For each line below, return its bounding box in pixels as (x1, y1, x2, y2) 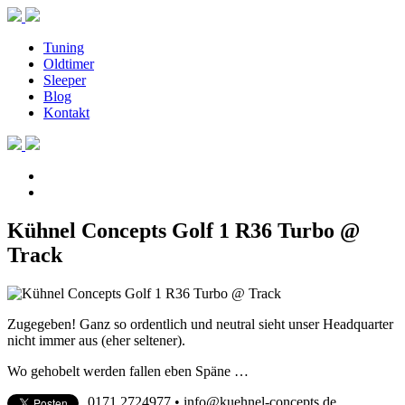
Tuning (43, 40, 84, 55)
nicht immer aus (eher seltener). (7, 332, 185, 348)
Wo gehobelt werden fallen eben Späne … (7, 363, 249, 379)
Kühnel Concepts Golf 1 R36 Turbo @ (7, 218, 360, 242)
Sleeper (43, 72, 86, 88)
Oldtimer (43, 56, 94, 71)
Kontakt (43, 105, 89, 120)
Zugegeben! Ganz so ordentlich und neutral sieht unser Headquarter (7, 316, 393, 332)
